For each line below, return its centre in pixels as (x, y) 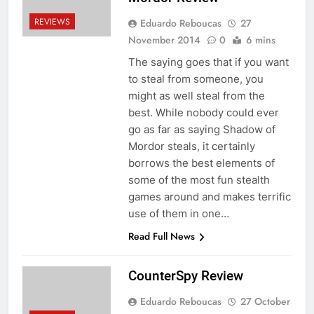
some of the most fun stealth (199, 179)
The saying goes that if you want (208, 62)
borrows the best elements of (201, 163)
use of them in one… (178, 213)
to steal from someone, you (196, 78)
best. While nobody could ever (203, 112)
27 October (265, 301)
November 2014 (164, 40)
